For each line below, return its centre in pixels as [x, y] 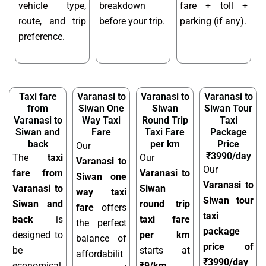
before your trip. [132, 21]
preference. [42, 37]
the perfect [101, 223]
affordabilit [99, 254]
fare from [38, 173]
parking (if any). [213, 21]
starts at [165, 250]
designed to [38, 235]
